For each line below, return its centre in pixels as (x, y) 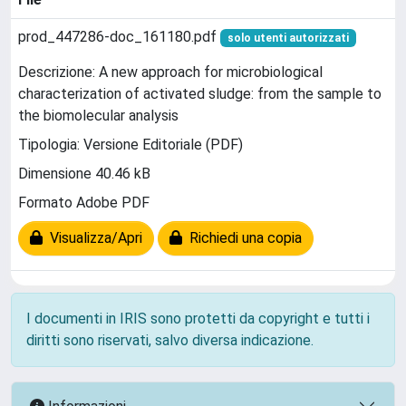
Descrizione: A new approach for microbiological (170, 72)
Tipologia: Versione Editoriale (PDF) (130, 145)
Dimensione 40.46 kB (84, 174)
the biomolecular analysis (98, 116)
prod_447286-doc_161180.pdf (119, 37)
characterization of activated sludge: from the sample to (200, 94)
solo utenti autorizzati (288, 38)
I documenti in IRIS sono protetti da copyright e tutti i (198, 319)
